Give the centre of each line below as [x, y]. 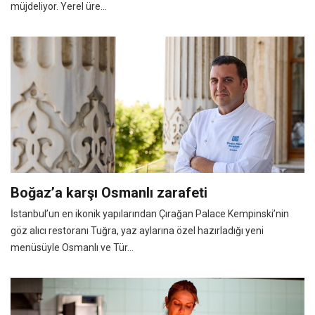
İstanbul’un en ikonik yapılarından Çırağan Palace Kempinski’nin [150, 213]
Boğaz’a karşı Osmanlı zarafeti [109, 192]
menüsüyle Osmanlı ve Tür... [72, 247]
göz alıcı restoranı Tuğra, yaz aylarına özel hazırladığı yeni [137, 230]
